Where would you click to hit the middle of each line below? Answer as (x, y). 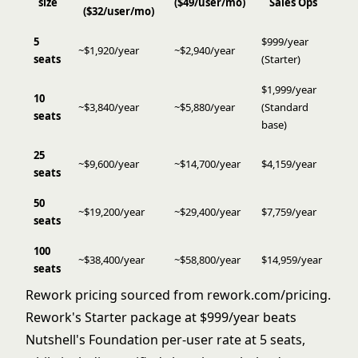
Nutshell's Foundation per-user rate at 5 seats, (165, 339)
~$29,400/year (207, 211)
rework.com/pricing (267, 294)
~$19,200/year (111, 211)
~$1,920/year (109, 50)
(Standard (285, 107)
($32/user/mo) (118, 11)
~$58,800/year (207, 259)
